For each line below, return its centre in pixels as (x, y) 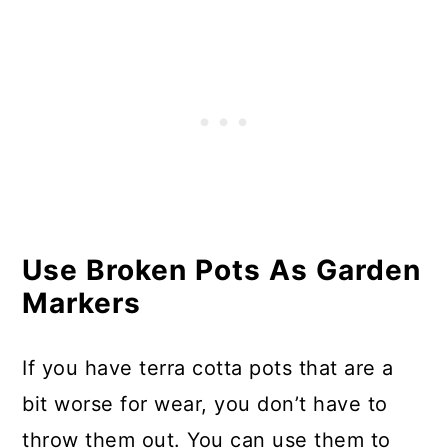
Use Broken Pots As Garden (222, 270)
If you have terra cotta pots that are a (208, 368)
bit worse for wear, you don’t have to (205, 404)
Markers (82, 303)
